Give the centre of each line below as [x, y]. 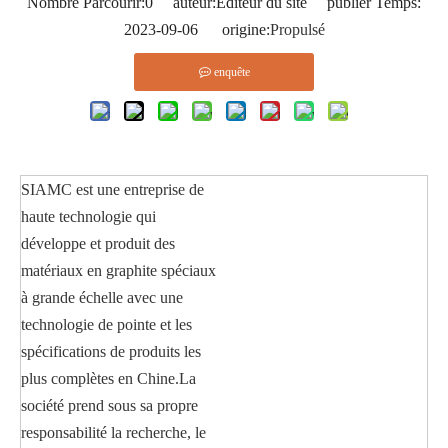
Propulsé [297, 29]
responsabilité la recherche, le [113, 432]
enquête [231, 71]
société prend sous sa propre [109, 405]
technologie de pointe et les [106, 324]
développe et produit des [98, 243]
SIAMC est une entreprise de [112, 189]
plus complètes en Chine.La [108, 378]
